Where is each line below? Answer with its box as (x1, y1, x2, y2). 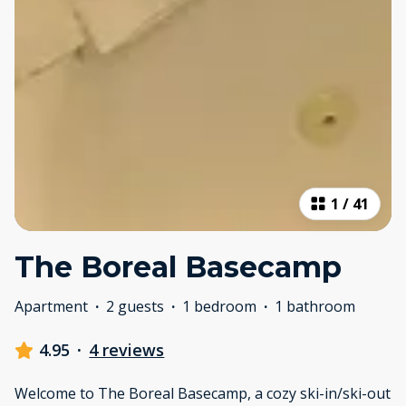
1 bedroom (182, 296, 256, 317)
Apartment (14, 296, 88, 317)
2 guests (106, 296, 164, 317)
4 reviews (89, 339, 165, 362)
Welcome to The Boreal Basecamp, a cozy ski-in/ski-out (14, 383, 391, 404)
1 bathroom (275, 296, 355, 317)
